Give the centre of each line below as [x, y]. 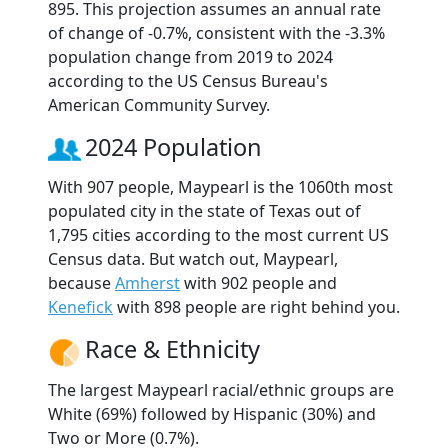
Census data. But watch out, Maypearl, [193, 259]
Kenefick [80, 307]
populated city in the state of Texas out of [204, 211]
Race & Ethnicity [172, 349]
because [81, 283]
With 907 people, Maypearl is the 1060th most [220, 187]
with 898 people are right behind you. [256, 307]
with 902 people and [258, 283]
